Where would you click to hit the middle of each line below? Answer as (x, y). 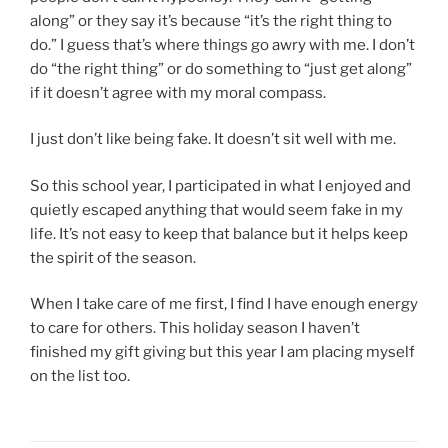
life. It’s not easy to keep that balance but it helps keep (219, 233)
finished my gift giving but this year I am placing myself (222, 352)
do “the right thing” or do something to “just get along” (221, 68)
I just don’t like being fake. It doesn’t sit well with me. (213, 139)
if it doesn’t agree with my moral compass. (178, 92)
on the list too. (80, 376)
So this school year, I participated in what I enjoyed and (220, 185)
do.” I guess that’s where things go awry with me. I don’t (222, 44)
